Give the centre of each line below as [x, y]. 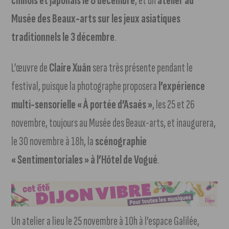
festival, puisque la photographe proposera [85, 86]
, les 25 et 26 [174, 105]
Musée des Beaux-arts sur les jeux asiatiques [96, 19]
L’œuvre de [30, 68]
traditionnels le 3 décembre [63, 37]
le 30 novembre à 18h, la [53, 142]
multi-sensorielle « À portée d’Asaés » [82, 105]
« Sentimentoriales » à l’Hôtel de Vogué [85, 160]
